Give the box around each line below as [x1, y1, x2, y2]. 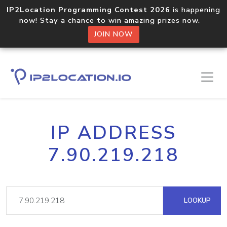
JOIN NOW [94, 29, 133, 39]
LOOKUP [182, 196, 211, 205]
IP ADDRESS [51, 120, 176, 145]
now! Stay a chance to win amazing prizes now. [19, 15, 208, 25]
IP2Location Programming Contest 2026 [7, 5, 170, 15]
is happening [170, 5, 220, 15]
